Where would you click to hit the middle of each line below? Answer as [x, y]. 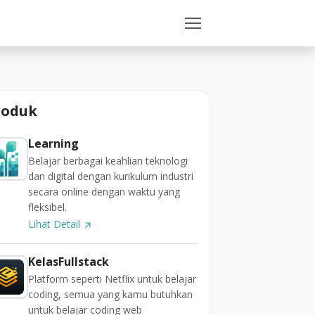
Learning [53, 143]
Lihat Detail [55, 224]
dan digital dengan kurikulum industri [110, 176]
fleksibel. [47, 207]
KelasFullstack [68, 262]
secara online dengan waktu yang [104, 192]
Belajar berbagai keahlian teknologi [108, 161]
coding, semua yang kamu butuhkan [110, 294]
